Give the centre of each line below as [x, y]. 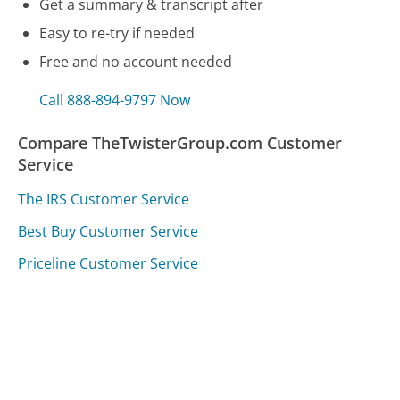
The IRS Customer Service [104, 200]
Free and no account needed [136, 62]
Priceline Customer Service [108, 264]
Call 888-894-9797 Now [115, 100]
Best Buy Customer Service [108, 232]
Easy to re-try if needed [117, 33]
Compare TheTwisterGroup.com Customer [180, 143]
